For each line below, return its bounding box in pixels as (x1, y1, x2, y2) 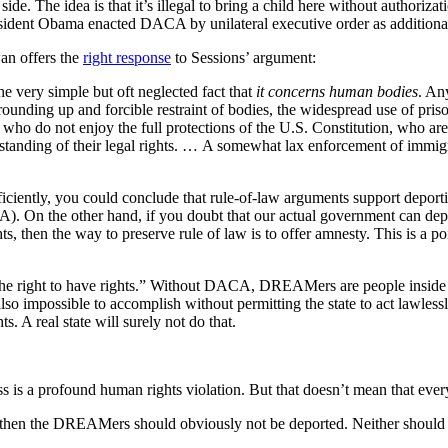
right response (83, 48, 171, 66)
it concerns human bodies (256, 82, 418, 100)
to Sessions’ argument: (171, 48, 316, 66)
